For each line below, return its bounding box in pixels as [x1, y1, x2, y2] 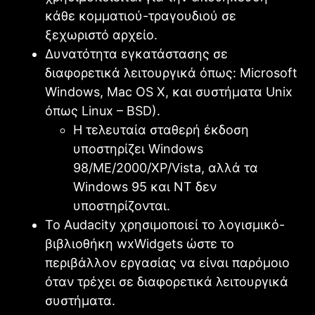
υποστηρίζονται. [73, 198, 170, 213]
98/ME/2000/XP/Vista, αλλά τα [73, 160, 258, 175]
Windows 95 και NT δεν [73, 179, 217, 194]
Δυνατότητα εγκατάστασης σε [45, 46, 228, 61]
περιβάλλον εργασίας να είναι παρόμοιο [45, 255, 290, 270]
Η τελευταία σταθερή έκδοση [73, 122, 249, 137]
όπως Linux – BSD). [45, 103, 160, 118]
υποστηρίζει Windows [73, 141, 203, 156]
